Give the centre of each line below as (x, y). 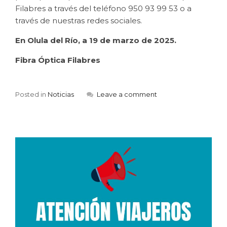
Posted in (31, 94)
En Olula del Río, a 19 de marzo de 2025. (96, 40)
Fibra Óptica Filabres (58, 60)
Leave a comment (127, 94)
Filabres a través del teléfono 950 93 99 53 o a (103, 8)
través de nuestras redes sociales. (79, 20)
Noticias (61, 94)
